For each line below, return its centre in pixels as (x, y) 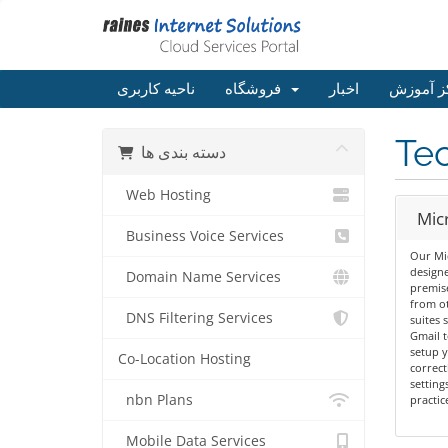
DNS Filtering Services (195, 318)
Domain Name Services (199, 277)
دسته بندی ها (183, 152)
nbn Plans (155, 400)
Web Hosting (164, 195)
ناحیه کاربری (156, 89)
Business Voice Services (201, 236)
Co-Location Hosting (184, 359)
